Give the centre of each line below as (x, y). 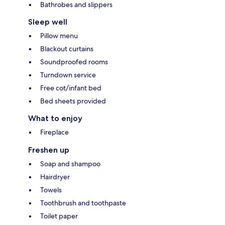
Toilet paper (59, 216)
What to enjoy (55, 118)
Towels (51, 190)
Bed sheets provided (73, 101)
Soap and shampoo (70, 163)
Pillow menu (59, 35)
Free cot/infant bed (71, 88)
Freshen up (49, 150)
